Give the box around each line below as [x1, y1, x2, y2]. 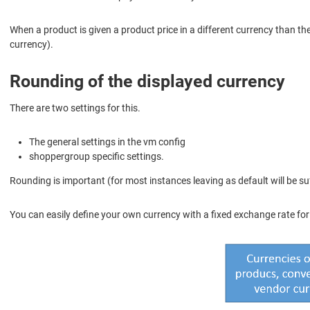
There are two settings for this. [10, 102, 140, 114]
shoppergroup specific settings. [29, 151, 164, 163]
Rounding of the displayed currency [10, 71, 285, 92]
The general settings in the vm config [29, 136, 185, 148]
